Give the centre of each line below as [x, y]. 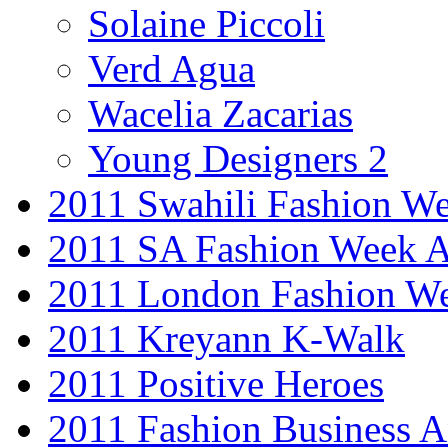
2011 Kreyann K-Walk [226, 338]
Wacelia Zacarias [220, 113]
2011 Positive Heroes [216, 383]
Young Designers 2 [238, 158]
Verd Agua [171, 68]
